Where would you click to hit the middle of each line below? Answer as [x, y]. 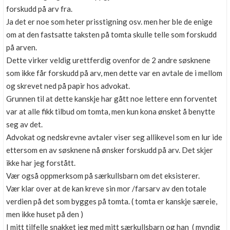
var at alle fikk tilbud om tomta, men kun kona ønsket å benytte [111, 111]
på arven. [22, 47]
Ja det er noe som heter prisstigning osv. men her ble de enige [109, 22]
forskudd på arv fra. [39, 9]
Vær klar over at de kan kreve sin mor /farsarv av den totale [106, 188]
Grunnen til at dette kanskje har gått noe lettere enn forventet [112, 99]
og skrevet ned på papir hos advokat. [68, 86]
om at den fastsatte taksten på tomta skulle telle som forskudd [111, 34]
